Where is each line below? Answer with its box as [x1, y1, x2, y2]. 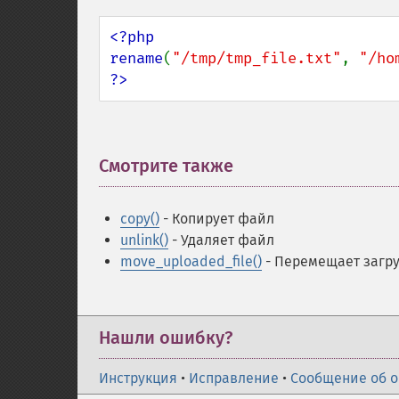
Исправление [189, 370, 279, 387]
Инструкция [99, 370, 177, 387]
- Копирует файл [159, 210, 274, 227]
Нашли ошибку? [99, 327, 232, 348]
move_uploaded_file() [120, 253, 262, 270]
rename [110, 49, 163, 68]
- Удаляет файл [168, 232, 274, 248]
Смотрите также [99, 155, 233, 176]
